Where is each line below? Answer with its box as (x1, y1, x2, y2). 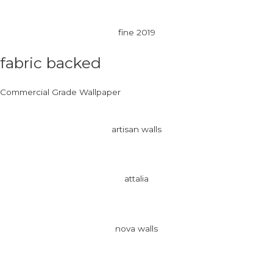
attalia (124, 174, 149, 184)
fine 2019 (118, 27, 155, 38)
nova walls (115, 223, 158, 233)
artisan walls (112, 124, 161, 134)
